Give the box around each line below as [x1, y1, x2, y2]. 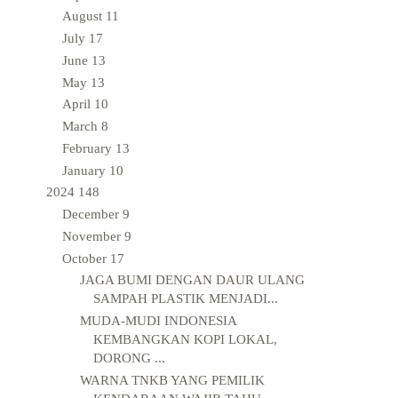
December [62, 207, 123, 222]
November [62, 228, 124, 243]
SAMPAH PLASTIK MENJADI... [92, 291, 278, 306]
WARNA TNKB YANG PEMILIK [79, 372, 265, 387]
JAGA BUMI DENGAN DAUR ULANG [79, 273, 305, 288]
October [62, 251, 110, 266]
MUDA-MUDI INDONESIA [79, 314, 236, 329]
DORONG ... [92, 351, 165, 366]
